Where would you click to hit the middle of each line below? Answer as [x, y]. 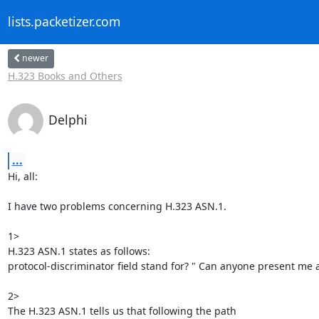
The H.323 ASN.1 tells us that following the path [122, 310]
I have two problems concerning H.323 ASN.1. [117, 206]
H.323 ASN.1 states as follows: [79, 251]
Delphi [68, 119]
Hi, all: [22, 176]
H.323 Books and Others [65, 75]
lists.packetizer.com [64, 22]
